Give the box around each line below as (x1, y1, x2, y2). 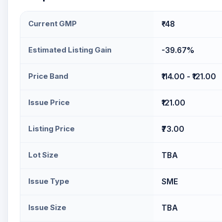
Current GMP (28, 19, 77, 28)
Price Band (28, 72, 68, 81)
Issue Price (28, 98, 70, 107)
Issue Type (28, 177, 69, 186)
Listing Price (28, 124, 75, 133)
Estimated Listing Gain (28, 46, 111, 55)
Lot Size (28, 151, 58, 160)
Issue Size (28, 203, 66, 212)
